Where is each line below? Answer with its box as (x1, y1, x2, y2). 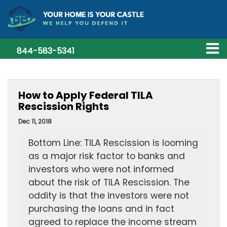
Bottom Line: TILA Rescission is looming (28, 137, 198, 149)
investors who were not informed (28, 163, 174, 175)
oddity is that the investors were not (28, 190, 189, 202)
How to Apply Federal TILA (18, 88, 153, 102)
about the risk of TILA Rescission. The (28, 176, 190, 188)
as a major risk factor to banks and (28, 150, 185, 162)
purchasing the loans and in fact (28, 203, 174, 215)
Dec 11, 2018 (18, 117, 52, 126)
